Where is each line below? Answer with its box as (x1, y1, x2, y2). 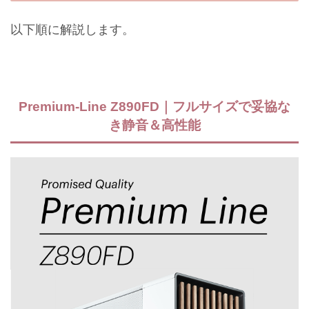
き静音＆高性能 (108, 118, 201, 133)
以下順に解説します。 (10, 22, 134, 37)
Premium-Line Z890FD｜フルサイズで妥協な (19, 99, 290, 114)
